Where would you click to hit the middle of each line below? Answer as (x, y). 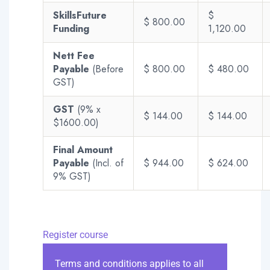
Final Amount (83, 149)
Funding (71, 28)
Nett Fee (74, 55)
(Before (108, 69)
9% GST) (72, 176)
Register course (75, 234)
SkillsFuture (80, 15)
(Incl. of (108, 163)
